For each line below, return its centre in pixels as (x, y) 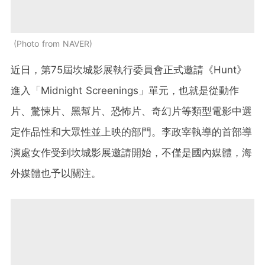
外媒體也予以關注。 (56, 174)
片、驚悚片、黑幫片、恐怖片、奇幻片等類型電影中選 (131, 112)
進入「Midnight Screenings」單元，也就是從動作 (125, 91)
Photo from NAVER (53, 44)
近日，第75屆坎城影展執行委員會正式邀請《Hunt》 (129, 70)
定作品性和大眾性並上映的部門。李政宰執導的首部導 (131, 132)
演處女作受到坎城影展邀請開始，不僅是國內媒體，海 (131, 153)
